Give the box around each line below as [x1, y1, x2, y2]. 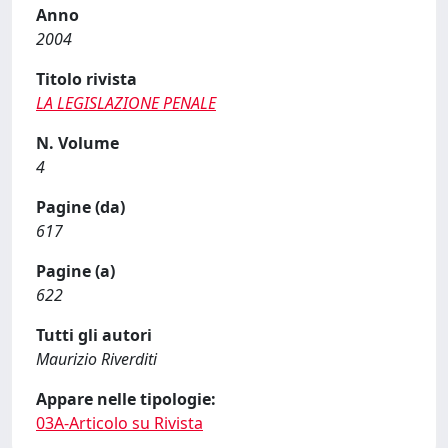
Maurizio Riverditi [36, 348, 157, 370]
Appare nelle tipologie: [36, 388, 216, 410]
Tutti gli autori [36, 324, 152, 346]
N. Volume [36, 132, 119, 154]
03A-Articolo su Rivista [36, 412, 203, 434]
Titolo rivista [36, 68, 137, 90]
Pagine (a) [36, 260, 115, 282]
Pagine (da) [36, 196, 125, 218]
